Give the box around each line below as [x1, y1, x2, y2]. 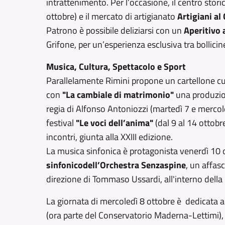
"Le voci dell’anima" [76, 116, 153, 130]
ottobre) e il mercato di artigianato [46, 10, 177, 23]
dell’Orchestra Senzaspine [83, 158, 186, 172]
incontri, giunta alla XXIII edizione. [46, 130, 173, 144]
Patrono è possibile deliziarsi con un [46, 24, 184, 37]
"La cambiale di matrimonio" [62, 88, 174, 101]
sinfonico [46, 158, 83, 172]
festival [46, 116, 76, 130]
